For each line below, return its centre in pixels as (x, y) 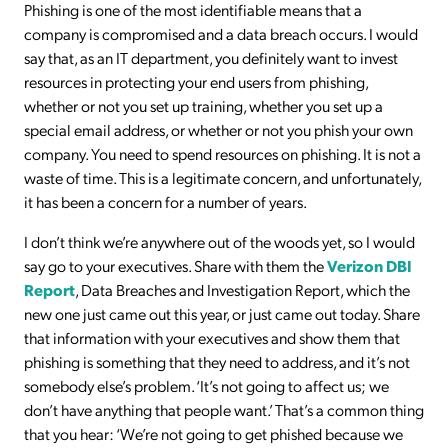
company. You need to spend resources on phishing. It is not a (222, 153)
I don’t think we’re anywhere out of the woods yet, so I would (219, 241)
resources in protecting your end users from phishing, (196, 81)
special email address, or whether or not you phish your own (218, 129)
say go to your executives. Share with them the (175, 265)
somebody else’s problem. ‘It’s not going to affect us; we (206, 385)
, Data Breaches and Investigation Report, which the (242, 289)
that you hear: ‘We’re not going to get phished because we (213, 433)
